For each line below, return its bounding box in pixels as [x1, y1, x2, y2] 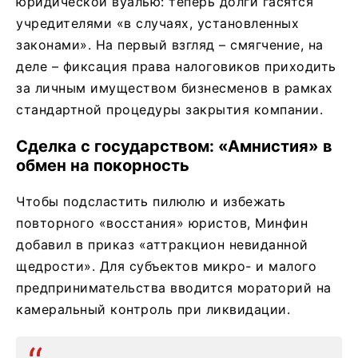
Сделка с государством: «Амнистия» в [16, 137, 332, 157]
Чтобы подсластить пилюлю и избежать [16, 193, 286, 210]
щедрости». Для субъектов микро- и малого [16, 258, 316, 275]
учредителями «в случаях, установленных [16, 15, 299, 32]
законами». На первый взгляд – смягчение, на [16, 37, 324, 54]
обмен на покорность [16, 156, 189, 176]
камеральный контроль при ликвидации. [16, 301, 290, 318]
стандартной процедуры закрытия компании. [16, 101, 323, 118]
